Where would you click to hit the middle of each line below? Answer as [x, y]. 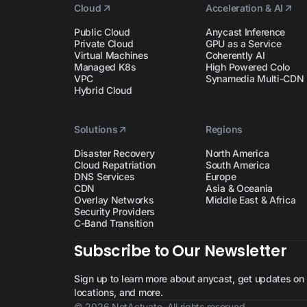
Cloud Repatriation [115, 165]
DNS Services [105, 176]
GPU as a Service [243, 44]
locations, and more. [119, 292]
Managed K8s [105, 67]
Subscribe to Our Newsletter [181, 251]
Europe [221, 176]
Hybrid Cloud [103, 90]
